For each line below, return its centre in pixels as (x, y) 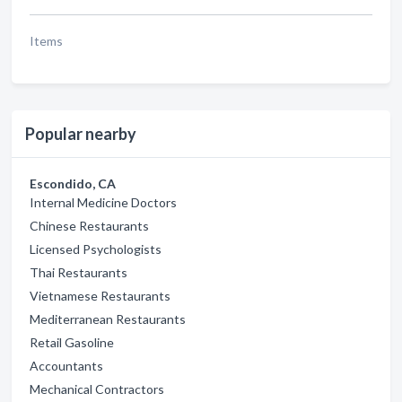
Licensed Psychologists (96, 249)
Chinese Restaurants (89, 226)
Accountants (66, 366)
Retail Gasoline (72, 342)
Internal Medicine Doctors (103, 202)
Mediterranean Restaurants (108, 319)
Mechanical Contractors (97, 389)
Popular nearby (81, 134)
